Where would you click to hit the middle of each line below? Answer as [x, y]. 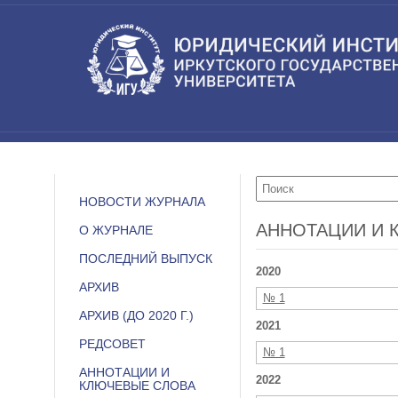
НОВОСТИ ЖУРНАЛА [142, 202]
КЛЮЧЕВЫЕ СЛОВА [137, 386]
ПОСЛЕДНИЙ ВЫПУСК [145, 259]
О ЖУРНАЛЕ [115, 230]
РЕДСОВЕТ [112, 344]
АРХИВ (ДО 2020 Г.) [136, 315]
